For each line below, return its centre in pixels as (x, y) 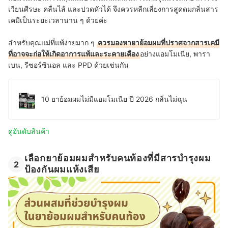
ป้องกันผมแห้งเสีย (62, 169)
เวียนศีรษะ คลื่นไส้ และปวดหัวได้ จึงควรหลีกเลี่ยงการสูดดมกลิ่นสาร (113, 9)
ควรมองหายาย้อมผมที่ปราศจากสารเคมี (159, 42)
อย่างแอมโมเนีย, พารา (175, 53)
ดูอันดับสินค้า (29, 131)
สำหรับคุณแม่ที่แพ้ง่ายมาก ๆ (52, 42)
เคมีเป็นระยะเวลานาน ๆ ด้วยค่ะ (59, 20)
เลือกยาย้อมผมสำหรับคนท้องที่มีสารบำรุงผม (118, 158)
